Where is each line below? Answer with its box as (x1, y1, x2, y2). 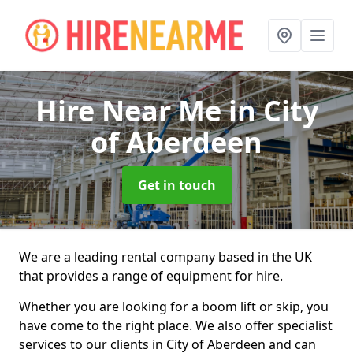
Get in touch (137, 176, 216, 194)
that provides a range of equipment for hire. (19, 267, 283, 284)
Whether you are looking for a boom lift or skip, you (19, 298, 329, 315)
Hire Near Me (35, 91, 229, 130)
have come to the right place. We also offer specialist (19, 317, 333, 334)
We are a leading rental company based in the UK (19, 248, 312, 266)
